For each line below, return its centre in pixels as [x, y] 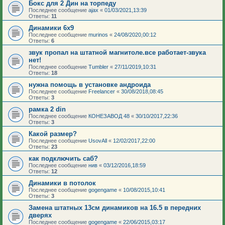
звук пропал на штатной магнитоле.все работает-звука [117, 52]
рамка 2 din [47, 109]
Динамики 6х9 [51, 28]
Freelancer [102, 91]
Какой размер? [53, 134]
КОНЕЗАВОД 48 [109, 116]
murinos [98, 34]
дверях [40, 215]
